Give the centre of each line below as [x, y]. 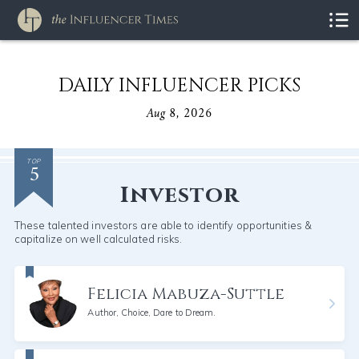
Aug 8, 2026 [179, 114]
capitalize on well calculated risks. [98, 239]
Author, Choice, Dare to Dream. [152, 313]
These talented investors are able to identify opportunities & [163, 225]
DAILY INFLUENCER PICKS [179, 86]
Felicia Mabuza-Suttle [186, 294]
